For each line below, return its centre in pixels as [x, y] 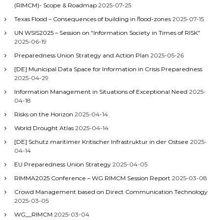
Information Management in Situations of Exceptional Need [101, 92]
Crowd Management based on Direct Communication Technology [111, 192]
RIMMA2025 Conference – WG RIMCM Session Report [92, 178]
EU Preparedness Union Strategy [62, 164]
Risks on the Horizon [43, 114]
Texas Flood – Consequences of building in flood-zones [92, 19]
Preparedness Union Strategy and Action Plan [81, 55]
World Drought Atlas [44, 128]
